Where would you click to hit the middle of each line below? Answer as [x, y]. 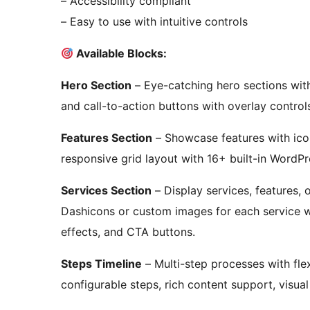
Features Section [107, 138]
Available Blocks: [120, 54]
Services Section [106, 191]
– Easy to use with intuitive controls [154, 22]
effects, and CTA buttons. [128, 232]
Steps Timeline [101, 264]
